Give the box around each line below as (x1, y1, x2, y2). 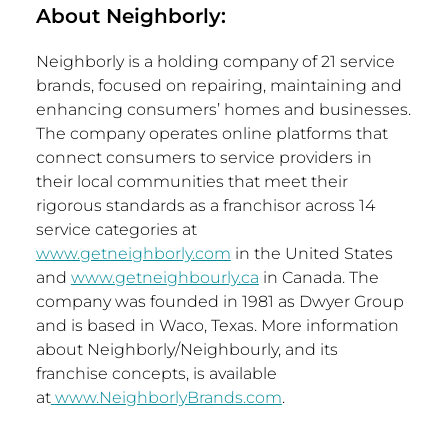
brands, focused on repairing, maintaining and (35, 76, 402, 96)
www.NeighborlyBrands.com (54, 388, 282, 408)
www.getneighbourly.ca (70, 268, 259, 288)
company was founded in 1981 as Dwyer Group (35, 292, 404, 312)
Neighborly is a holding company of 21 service (35, 52, 395, 72)
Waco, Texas (158, 316, 254, 336)
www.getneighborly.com (35, 244, 231, 264)
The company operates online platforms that (35, 124, 388, 144)
